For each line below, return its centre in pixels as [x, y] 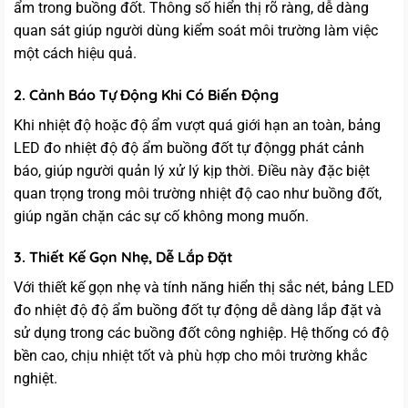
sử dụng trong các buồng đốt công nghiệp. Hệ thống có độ [201, 333]
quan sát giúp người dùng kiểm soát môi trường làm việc [196, 30]
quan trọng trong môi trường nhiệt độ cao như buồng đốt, [198, 193]
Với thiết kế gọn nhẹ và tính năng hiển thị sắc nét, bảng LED [204, 288]
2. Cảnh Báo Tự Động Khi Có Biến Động [146, 94]
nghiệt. [36, 379]
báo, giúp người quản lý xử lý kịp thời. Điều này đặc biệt [192, 170]
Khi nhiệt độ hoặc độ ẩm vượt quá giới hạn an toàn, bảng [197, 125]
